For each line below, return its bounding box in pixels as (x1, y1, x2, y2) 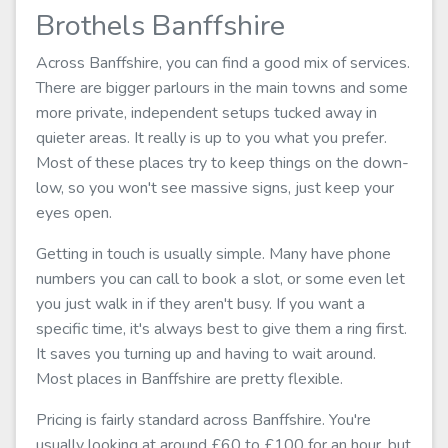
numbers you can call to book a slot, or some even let (36, 268, 405, 290)
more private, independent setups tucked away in (36, 102, 377, 124)
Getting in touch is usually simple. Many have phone (36, 243, 391, 265)
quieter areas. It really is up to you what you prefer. (36, 127, 387, 149)
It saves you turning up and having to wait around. (36, 343, 376, 365)
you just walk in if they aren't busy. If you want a (36, 293, 365, 315)
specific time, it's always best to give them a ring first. (36, 318, 407, 340)
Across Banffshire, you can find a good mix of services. (36, 52, 410, 74)
